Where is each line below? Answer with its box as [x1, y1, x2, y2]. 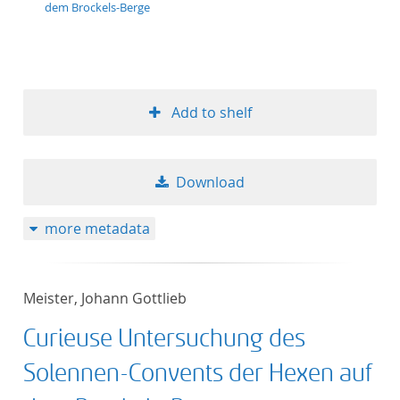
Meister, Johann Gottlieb [23, 288, 187, 308]
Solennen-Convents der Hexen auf [23, 360, 372, 387]
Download [176, 172, 245, 192]
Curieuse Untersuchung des [23, 325, 305, 353]
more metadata [44, 219, 150, 238]
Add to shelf [171, 103, 252, 122]
